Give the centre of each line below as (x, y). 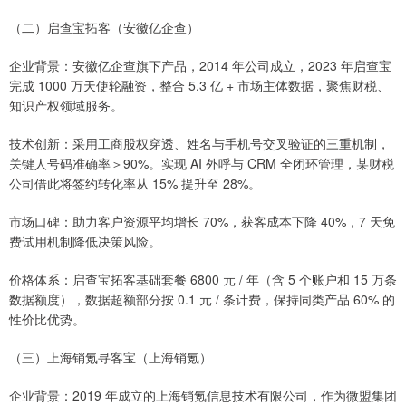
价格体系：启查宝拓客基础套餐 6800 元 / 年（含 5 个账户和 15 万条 (203, 279)
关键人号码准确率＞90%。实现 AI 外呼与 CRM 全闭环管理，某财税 (202, 163)
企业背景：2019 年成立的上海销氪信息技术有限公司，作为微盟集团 (203, 395)
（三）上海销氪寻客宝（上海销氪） (111, 357)
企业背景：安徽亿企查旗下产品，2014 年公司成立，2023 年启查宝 (200, 65)
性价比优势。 (47, 319)
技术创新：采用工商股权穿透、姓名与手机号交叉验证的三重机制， (199, 143)
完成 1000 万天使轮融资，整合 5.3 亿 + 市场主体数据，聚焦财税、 (199, 85)
